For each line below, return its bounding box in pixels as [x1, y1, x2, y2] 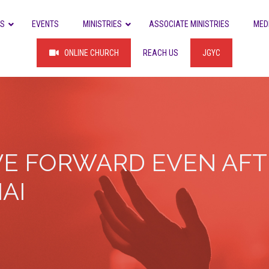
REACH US [143, 48, 179, 58]
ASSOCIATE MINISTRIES [148, 19, 229, 29]
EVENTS [31, 19, 59, 29]
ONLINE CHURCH [64, 48, 119, 58]
